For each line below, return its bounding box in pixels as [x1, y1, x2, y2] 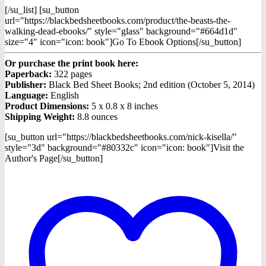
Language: [5, 90, 48, 101]
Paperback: [5, 69, 52, 80]
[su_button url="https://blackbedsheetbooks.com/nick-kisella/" [5, 132, 237, 142]
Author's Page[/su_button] [5, 153, 103, 164]
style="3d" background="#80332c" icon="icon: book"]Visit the [5, 142, 244, 153]
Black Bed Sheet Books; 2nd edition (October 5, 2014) [46, 80, 255, 90]
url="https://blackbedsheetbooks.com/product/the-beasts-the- [5, 15, 230, 26]
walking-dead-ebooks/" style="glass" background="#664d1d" [5, 26, 237, 37]
